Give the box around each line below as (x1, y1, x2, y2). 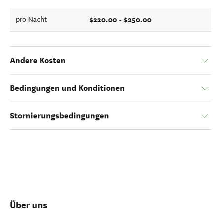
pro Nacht (16, 15, 47, 24)
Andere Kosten (10, 55, 66, 66)
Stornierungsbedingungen (10, 110, 109, 121)
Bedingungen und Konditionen (10, 83, 125, 93)
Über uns (10, 199, 47, 211)
